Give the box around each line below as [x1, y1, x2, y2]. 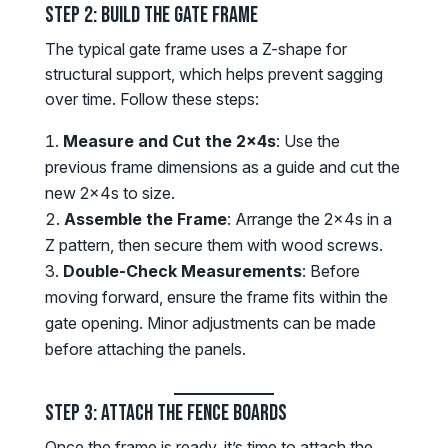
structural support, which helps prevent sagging [44, 64, 383, 85]
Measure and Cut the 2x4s [62, 131, 276, 152]
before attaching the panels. [44, 339, 246, 360]
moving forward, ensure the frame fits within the [44, 287, 388, 308]
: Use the [275, 131, 340, 152]
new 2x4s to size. [44, 183, 175, 204]
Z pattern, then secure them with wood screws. [44, 235, 383, 256]
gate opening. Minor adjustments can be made [44, 313, 376, 334]
